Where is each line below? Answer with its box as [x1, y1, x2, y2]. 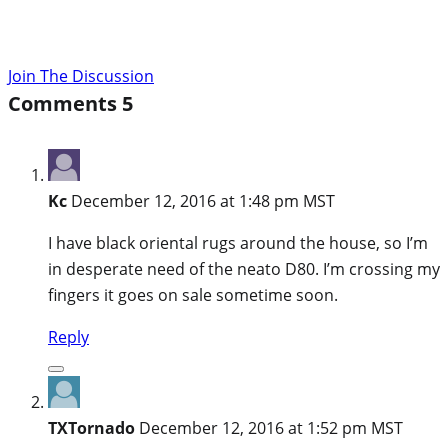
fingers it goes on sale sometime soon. [48, 283, 338, 306]
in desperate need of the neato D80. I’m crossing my [48, 257, 440, 280]
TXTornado [48, 416, 135, 439]
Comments [8, 89, 122, 117]
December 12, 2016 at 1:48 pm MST [71, 189, 335, 212]
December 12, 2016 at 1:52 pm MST [139, 416, 403, 439]
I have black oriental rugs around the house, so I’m [48, 231, 428, 254]
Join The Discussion [8, 64, 154, 87]
